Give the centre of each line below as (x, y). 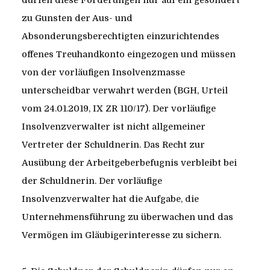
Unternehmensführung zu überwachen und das (127, 217)
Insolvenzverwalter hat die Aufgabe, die (110, 199)
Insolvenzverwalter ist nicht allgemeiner (113, 127)
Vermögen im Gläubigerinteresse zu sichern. (121, 235)
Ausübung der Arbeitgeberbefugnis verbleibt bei (129, 163)
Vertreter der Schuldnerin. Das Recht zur (113, 145)
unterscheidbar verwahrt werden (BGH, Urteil (124, 91)
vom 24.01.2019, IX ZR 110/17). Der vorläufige (118, 109)
